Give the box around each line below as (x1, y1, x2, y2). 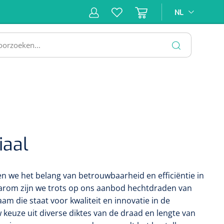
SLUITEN (150, 78, 177, 88)
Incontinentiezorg (28, 58, 96, 68)
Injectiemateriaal (106, 58, 172, 68)
